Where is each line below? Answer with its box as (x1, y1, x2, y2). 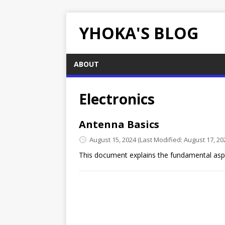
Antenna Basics (79, 118, 159, 131)
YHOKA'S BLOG (79, 22, 198, 44)
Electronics (79, 89, 155, 108)
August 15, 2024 (89, 135, 136, 144)
